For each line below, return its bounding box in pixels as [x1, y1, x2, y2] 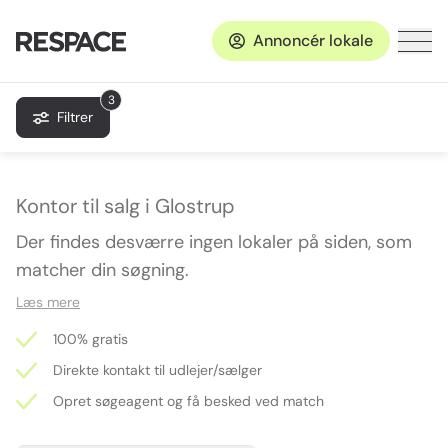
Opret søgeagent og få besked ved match [53, 392, 324, 410]
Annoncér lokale [253, 30, 373, 51]
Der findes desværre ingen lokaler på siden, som [16, 230, 412, 254]
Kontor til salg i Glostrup [16, 193, 235, 219]
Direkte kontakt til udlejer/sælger [53, 361, 262, 379]
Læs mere [16, 293, 80, 311]
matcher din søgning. [16, 258, 189, 282]
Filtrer [57, 108, 93, 126]
